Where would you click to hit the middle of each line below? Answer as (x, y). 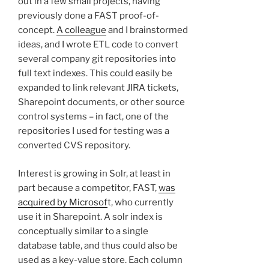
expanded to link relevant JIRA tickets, (98, 88)
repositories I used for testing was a (94, 131)
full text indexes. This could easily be (95, 74)
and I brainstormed (147, 30)
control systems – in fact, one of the (93, 117)
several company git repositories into (97, 59)
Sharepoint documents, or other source (101, 102)
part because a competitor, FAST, (88, 188)
